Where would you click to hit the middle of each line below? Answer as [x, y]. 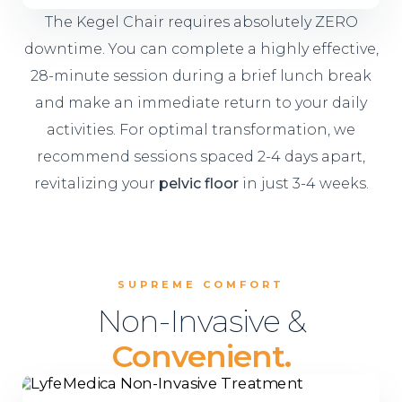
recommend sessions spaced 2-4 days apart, [201, 157]
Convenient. [201, 356]
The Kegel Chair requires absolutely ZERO [201, 22]
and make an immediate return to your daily [201, 103]
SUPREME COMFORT [201, 284]
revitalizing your [96, 184]
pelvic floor [198, 184]
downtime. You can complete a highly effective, [201, 49]
